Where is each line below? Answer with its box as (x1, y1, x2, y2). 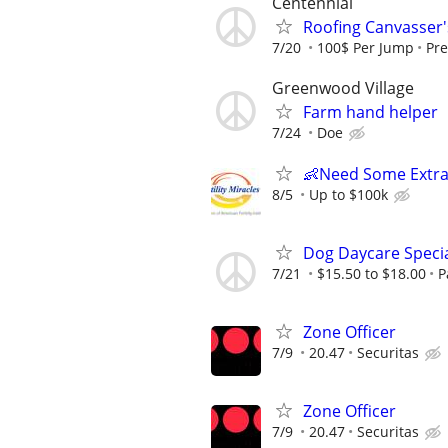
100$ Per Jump (317, 38, 414, 58)
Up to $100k (309, 184, 388, 204)
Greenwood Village (272, 76, 414, 99)
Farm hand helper (303, 100, 438, 123)
